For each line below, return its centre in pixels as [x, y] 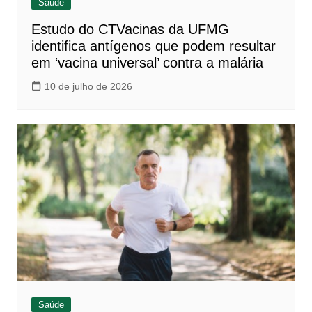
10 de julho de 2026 [88, 87]
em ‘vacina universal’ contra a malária [147, 63]
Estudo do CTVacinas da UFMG [130, 30]
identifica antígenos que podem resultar [153, 46]
